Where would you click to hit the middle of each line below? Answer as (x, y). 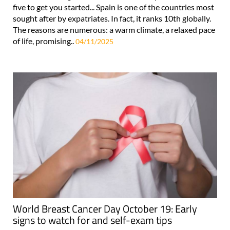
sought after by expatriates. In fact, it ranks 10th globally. (112, 18)
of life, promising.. (44, 41)
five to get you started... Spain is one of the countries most (113, 7)
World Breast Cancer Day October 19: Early (105, 209)
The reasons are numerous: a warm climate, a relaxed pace (114, 29)
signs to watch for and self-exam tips (92, 220)
